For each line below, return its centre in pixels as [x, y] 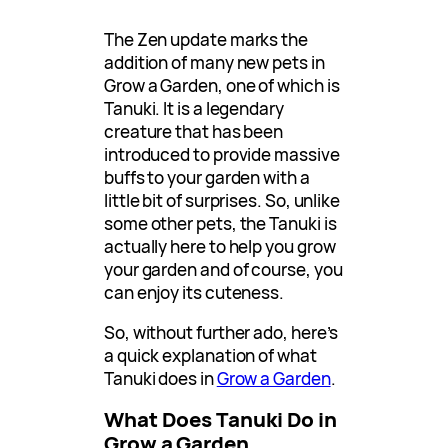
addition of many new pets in [214, 63]
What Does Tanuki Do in [221, 419]
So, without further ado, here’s [221, 333]
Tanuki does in [160, 379]
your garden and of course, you [223, 270]
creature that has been [194, 132]
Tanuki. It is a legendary [194, 109]
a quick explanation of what [210, 356]
